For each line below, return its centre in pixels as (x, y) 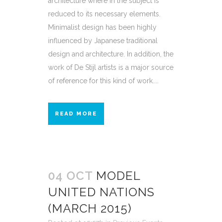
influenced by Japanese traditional (103, 40)
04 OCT (70, 175)
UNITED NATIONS (101, 192)
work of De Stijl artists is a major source (111, 67)
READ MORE (76, 113)
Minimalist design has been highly (102, 27)
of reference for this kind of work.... (103, 81)
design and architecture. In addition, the (111, 54)
